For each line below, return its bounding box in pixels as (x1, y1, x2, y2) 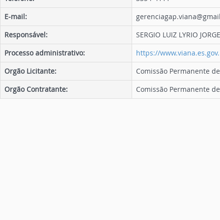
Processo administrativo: (4, 48, 85, 57)
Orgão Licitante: (4, 66, 56, 76)
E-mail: (4, 12, 27, 21)
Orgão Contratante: (4, 84, 68, 94)
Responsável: (4, 30, 48, 39)
